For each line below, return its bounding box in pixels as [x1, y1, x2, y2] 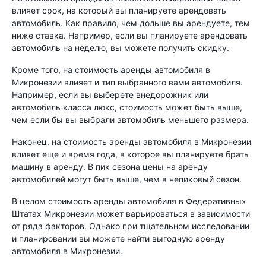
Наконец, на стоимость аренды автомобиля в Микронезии [12, 137, 251, 147]
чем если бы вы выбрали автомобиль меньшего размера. [12, 115, 249, 125]
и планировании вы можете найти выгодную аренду [12, 233, 225, 243]
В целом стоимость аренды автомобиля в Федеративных [12, 196, 246, 206]
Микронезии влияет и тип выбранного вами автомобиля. [12, 77, 243, 87]
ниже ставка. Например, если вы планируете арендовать [12, 30, 248, 40]
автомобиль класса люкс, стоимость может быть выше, [12, 102, 242, 112]
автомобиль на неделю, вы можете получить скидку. [12, 43, 229, 53]
